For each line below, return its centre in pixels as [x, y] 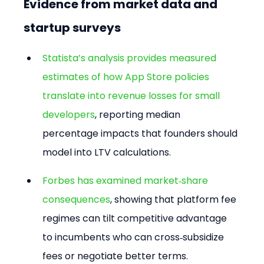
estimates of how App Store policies [127, 77]
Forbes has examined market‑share [127, 180]
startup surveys [72, 27]
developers [69, 114]
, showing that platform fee [175, 199]
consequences [77, 199]
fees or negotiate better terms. [115, 256]
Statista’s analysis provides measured [131, 58]
